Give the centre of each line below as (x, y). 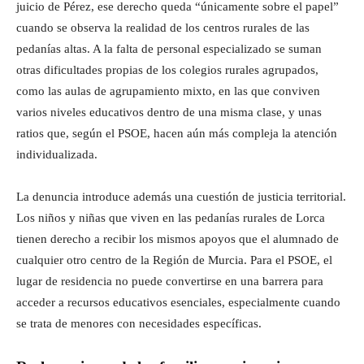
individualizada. (57, 154)
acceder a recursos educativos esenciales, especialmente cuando (178, 302)
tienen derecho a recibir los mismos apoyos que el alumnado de (178, 239)
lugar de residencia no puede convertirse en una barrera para (170, 281)
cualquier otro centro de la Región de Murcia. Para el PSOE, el (174, 260)
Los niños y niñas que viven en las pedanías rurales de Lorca (171, 218)
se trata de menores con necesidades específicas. (139, 323)
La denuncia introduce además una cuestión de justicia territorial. (181, 197)
